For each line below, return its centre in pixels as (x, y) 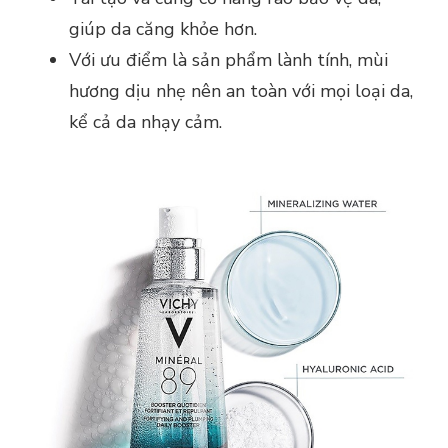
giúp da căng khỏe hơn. (168, 29)
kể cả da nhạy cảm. (145, 122)
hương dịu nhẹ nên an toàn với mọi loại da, (241, 91)
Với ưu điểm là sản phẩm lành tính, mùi (228, 60)
